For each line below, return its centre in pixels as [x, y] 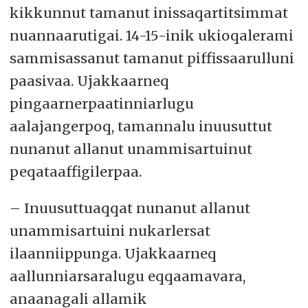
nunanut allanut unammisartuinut [131, 149]
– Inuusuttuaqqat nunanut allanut [130, 208]
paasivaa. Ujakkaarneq [89, 81]
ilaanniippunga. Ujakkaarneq [113, 254]
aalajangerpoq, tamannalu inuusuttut [141, 126]
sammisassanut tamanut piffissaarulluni [152, 58]
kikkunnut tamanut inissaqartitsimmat [148, 13]
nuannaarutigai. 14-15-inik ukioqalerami [151, 36]
